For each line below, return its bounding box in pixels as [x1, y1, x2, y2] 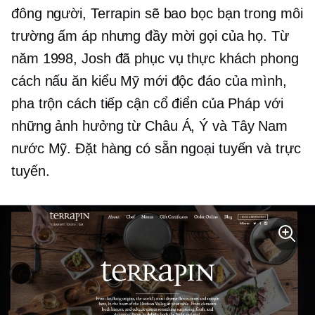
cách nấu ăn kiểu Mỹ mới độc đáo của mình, [11, 73, 287, 89]
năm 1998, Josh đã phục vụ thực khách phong [11, 51, 299, 67]
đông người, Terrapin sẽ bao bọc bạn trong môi [11, 6, 303, 22]
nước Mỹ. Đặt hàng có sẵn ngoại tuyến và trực [11, 141, 301, 157]
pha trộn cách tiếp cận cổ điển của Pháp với [11, 96, 283, 112]
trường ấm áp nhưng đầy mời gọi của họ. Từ [11, 28, 289, 44]
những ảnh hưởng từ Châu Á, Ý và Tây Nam [11, 118, 288, 134]
